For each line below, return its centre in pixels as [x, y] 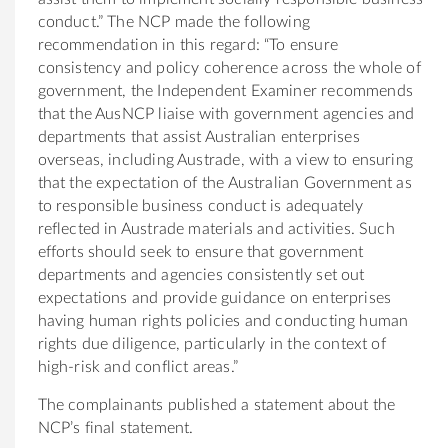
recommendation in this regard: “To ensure [187, 44]
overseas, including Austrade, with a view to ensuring [225, 159]
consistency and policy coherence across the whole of [229, 67]
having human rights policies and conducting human [223, 320]
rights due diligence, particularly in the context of [211, 343]
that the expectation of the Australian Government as [224, 182]
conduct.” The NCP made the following [173, 21]
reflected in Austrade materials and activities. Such [216, 228]
